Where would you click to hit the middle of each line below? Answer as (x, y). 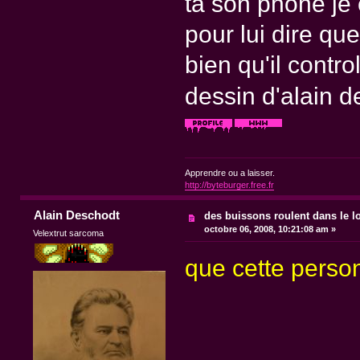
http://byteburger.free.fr (229, 184)
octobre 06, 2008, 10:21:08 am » (270, 229)
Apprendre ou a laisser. (229, 172)
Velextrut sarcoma (69, 233)
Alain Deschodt (76, 215)
